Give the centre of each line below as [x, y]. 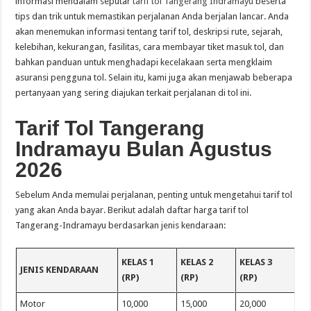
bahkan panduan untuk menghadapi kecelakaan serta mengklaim [144, 62]
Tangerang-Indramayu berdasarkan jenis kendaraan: [121, 225]
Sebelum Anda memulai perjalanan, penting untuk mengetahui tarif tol [154, 194]
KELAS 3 [256, 262]
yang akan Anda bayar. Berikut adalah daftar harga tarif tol [132, 210]
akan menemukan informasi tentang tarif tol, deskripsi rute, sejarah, [149, 31]
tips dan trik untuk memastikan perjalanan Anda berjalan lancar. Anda [152, 16]
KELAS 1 [138, 262]
